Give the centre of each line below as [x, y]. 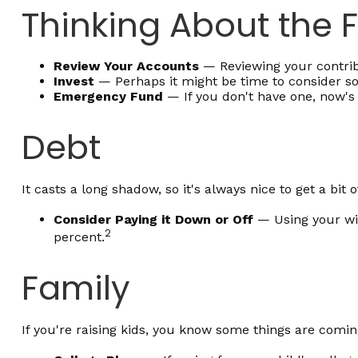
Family [76, 288]
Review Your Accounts [126, 66]
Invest [74, 81]
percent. [79, 237]
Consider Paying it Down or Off [153, 219]
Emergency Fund [108, 96]
